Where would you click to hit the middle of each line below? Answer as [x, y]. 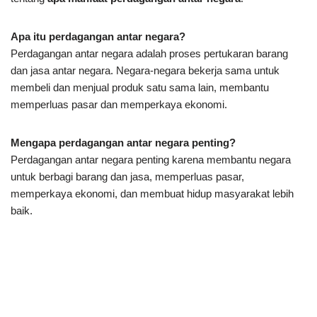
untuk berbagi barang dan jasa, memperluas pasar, [127, 176]
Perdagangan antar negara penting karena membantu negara [151, 159]
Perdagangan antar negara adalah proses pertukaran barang [149, 53]
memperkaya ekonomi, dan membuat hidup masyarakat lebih [152, 193]
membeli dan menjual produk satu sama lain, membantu [140, 87]
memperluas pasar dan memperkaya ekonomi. [119, 104]
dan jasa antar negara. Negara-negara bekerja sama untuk [145, 70]
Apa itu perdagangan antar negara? [98, 36]
